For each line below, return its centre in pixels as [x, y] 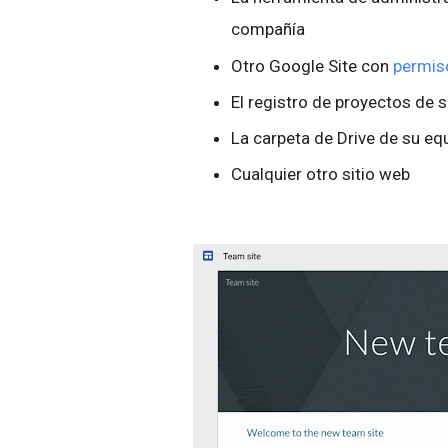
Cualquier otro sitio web [322, 174]
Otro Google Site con [312, 65]
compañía [268, 29]
